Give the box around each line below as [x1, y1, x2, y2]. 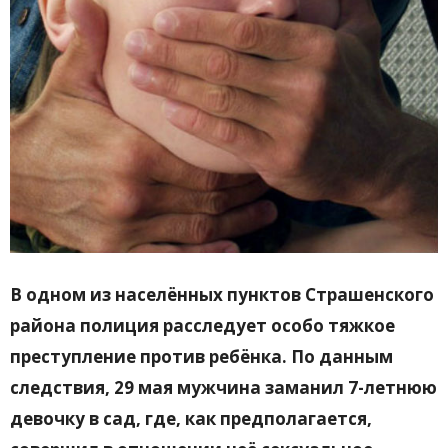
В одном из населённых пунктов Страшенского [10, 283, 434, 307]
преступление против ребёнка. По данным [10, 345, 393, 369]
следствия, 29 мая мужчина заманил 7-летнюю [10, 376, 437, 400]
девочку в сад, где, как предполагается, [10, 407, 372, 431]
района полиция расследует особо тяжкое [10, 314, 395, 338]
